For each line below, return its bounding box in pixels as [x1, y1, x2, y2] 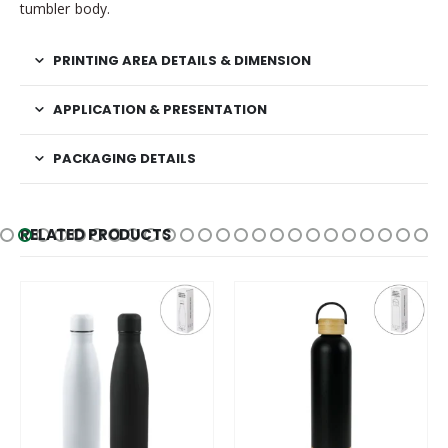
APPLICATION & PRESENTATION [53, 99, 267, 119]
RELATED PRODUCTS [20, 223, 171, 245]
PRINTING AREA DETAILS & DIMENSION [53, 50, 311, 70]
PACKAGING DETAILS [53, 148, 196, 168]
